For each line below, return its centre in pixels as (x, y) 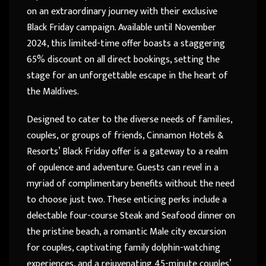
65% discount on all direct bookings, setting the (123, 59)
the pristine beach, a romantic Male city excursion (126, 232)
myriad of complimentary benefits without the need (131, 183)
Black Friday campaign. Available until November (121, 27)
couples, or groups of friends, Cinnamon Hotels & (125, 135)
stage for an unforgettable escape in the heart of (127, 75)
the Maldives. (53, 91)
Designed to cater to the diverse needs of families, (129, 119)
